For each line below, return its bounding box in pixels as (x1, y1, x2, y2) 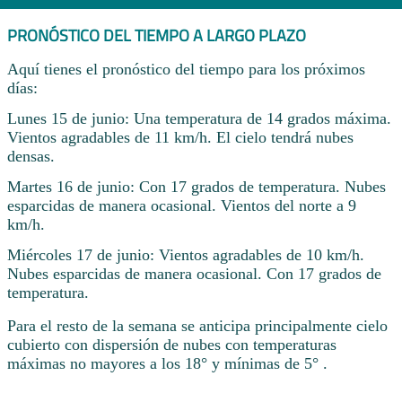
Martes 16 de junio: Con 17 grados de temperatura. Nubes (7, 177, 386, 196)
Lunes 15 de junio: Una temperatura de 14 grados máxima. (7, 109, 391, 128)
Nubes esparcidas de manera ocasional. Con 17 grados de (7, 264, 381, 283)
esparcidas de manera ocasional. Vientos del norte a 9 (7, 196, 356, 214)
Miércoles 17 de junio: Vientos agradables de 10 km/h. (7, 245, 364, 264)
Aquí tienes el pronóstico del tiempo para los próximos (7, 60, 365, 79)
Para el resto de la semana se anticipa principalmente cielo (7, 316, 388, 335)
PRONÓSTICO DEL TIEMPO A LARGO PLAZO (7, 22, 306, 48)
